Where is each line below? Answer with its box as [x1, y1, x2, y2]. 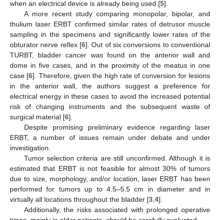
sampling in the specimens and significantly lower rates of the [10, 30, 210, 39]
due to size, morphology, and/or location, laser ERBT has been [10, 175, 210, 183]
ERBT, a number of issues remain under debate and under [10, 134, 210, 142]
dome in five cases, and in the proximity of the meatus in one [10, 61, 210, 70]
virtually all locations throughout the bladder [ [10, 195, 149, 204]
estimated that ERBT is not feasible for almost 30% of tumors [10, 165, 210, 173]
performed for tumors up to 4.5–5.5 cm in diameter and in [10, 185, 210, 193]
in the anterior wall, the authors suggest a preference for [10, 82, 210, 90]
